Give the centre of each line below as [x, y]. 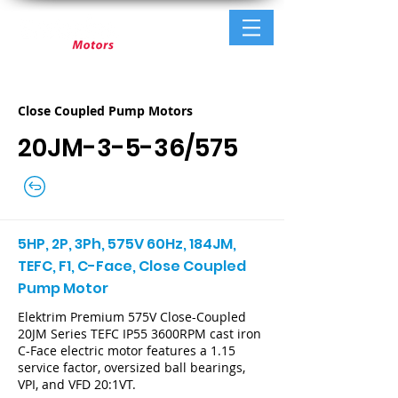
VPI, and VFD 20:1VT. [77, 384]
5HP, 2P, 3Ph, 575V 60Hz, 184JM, [127, 244]
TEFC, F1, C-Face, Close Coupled [132, 266]
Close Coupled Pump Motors [105, 111]
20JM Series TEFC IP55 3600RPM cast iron [139, 334]
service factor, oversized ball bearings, [131, 367]
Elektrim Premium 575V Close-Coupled [132, 317]
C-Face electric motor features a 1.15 [127, 350]
